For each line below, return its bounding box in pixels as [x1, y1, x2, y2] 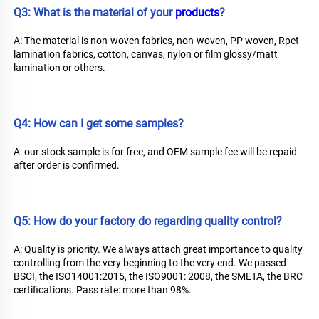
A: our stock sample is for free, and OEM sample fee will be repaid [14, 146, 297, 158]
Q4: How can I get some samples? [14, 117, 184, 131]
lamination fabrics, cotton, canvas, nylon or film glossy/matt [14, 48, 278, 61]
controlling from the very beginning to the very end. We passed [14, 257, 286, 269]
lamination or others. [14, 62, 105, 74]
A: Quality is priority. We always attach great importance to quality [14, 244, 303, 256]
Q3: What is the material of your [14, 6, 175, 20]
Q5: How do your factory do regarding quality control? [14, 214, 282, 229]
